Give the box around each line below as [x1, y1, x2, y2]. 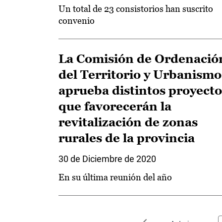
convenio [58, 15, 95, 26]
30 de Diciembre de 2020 [58, 154, 156, 164]
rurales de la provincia [58, 131, 195, 145]
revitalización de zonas [58, 115, 198, 129]
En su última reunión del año [58, 172, 172, 182]
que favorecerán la [58, 100, 171, 113]
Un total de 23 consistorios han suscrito [58, 3, 213, 14]
